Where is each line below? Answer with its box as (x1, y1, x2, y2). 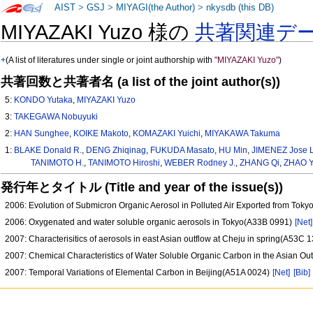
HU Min (219, 145, 248, 156)
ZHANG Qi (239, 158, 279, 168)
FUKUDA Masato (150, 145, 215, 156)
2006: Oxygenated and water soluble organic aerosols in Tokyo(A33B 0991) (5, 217, 295, 228)
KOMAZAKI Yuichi (133, 129, 201, 139)
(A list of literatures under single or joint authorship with (6, 55, 215, 66)
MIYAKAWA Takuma (205, 129, 281, 139)
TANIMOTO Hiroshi (87, 158, 160, 168)
